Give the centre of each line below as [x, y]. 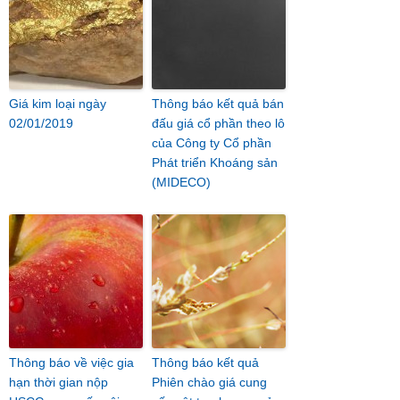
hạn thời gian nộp [58, 382]
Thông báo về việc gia [71, 362]
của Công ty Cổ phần [212, 143]
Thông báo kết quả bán [218, 104]
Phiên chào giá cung [209, 382]
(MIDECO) [181, 182]
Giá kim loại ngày [58, 104]
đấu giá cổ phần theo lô [218, 123]
